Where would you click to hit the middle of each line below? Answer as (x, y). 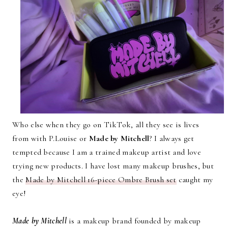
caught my (195, 180)
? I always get (172, 138)
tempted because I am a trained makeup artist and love (107, 152)
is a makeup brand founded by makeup (134, 221)
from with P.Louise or (51, 138)
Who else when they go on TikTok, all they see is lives (106, 125)
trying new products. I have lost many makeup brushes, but (113, 166)
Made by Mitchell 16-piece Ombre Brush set (101, 180)
